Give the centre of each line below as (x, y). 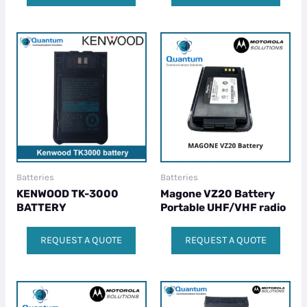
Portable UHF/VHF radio (223, 208)
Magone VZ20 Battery (218, 194)
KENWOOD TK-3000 (67, 194)
